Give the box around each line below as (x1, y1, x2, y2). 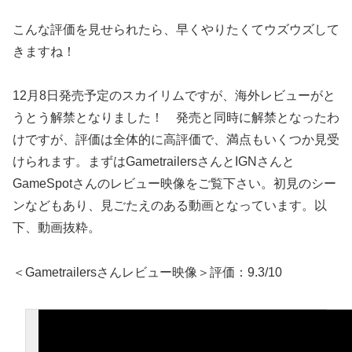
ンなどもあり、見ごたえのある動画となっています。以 (13, 199, 327, 213)
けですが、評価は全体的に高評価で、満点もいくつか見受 (13, 133, 339, 147)
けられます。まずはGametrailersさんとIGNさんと (13, 155, 295, 169)
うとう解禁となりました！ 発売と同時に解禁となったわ (13, 111, 339, 125)
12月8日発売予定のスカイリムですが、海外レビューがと (13, 89, 335, 103)
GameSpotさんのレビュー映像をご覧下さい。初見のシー (13, 177, 336, 191)
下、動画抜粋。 (13, 221, 101, 235)
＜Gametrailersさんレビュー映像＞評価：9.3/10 (13, 266, 282, 280)
